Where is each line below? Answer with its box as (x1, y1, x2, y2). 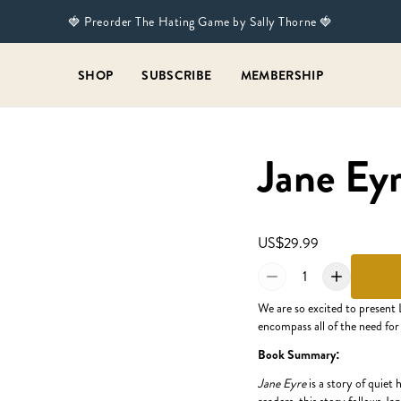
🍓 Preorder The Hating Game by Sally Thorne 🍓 (68, 13, 333, 30)
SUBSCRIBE (141, 65, 212, 84)
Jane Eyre (258, 374, 306, 392)
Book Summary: (258, 346, 340, 363)
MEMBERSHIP (240, 65, 324, 84)
